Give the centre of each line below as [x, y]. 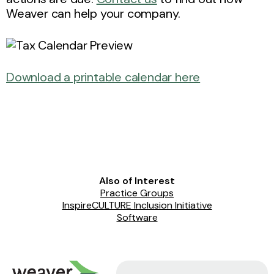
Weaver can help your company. [94, 13]
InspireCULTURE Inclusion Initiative [137, 205]
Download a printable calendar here [103, 77]
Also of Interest [137, 180]
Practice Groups [137, 193]
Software [137, 217]
